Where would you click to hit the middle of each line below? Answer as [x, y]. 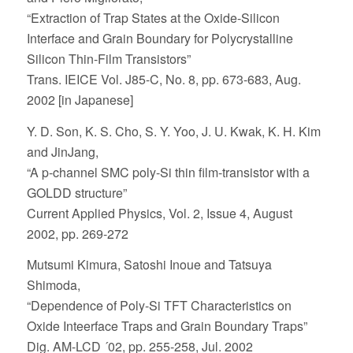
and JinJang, [62, 151]
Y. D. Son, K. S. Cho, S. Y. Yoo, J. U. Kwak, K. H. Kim [173, 131]
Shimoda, [53, 285]
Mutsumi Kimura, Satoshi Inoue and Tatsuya [149, 265]
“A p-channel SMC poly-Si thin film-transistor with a [168, 172]
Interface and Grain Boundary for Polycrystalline [160, 39]
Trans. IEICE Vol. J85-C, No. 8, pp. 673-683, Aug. [163, 80]
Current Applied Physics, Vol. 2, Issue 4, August [159, 213]
